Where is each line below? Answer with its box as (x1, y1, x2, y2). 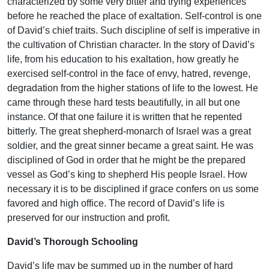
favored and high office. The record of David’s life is (7, 198, 225, 209)
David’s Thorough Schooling (7, 237, 138, 247)
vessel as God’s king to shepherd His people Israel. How (7, 169, 247, 180)
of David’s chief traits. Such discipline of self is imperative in (7, 25, 260, 36)
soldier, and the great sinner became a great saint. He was (7, 141, 253, 151)
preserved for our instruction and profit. (7, 213, 170, 223)
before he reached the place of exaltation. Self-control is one (7, 11, 262, 22)
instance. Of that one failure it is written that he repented (7, 112, 242, 122)
